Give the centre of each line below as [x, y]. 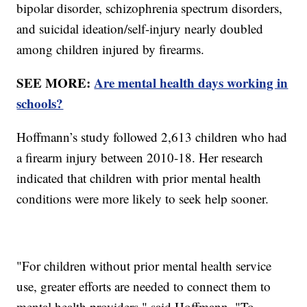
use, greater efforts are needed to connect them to [144, 286]
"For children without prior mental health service [144, 266]
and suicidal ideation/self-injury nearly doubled [140, 29]
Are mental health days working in [191, 83]
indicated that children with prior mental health [139, 178]
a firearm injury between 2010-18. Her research [140, 158]
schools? [40, 103]
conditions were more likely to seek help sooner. [145, 199]
